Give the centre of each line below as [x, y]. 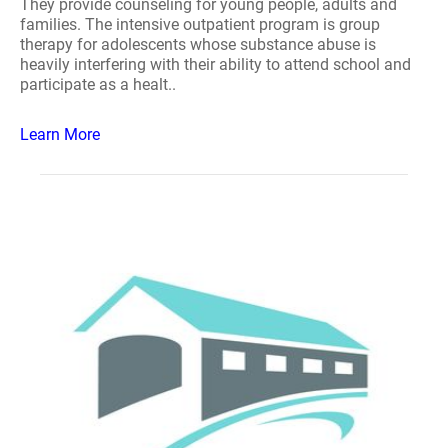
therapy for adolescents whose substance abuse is [198, 44]
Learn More [60, 134]
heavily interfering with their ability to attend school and [215, 64]
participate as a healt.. [98, 84]
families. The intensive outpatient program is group [200, 24]
